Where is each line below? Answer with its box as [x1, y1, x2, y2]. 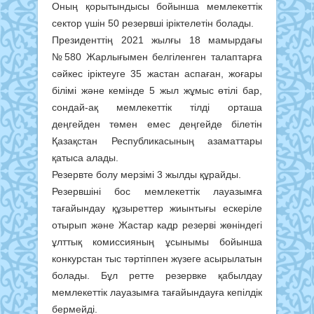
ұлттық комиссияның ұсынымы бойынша [52, 236, 262, 248]
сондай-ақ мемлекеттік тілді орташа [52, 102, 262, 114]
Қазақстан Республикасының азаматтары [52, 135, 262, 147]
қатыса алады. [52, 152, 118, 164]
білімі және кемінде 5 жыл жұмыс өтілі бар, [52, 85, 262, 97]
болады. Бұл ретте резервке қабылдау [52, 270, 262, 282]
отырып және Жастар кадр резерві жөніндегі [52, 219, 262, 231]
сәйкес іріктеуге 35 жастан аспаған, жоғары [52, 68, 262, 80]
